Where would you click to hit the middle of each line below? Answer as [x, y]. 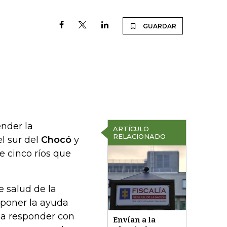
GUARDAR [160, 26]
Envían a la [134, 220]
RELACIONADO [139, 136]
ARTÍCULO [131, 129]
